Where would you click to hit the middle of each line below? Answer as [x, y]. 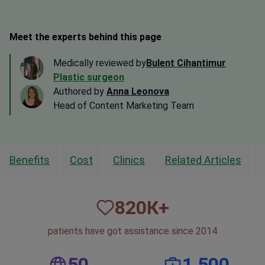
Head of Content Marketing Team [124, 106]
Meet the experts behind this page [85, 37]
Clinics [129, 160]
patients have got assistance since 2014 [132, 231]
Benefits [30, 160]
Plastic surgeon [89, 77]
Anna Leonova [138, 92]
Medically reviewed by [100, 63]
